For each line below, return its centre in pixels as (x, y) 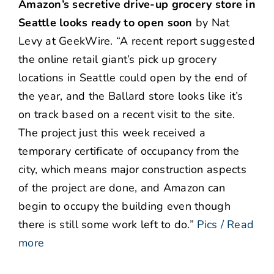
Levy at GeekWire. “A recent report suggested (137, 41)
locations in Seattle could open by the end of (133, 78)
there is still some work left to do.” (106, 225)
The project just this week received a (112, 133)
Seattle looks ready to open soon (106, 23)
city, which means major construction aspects (132, 170)
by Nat (211, 23)
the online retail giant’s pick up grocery (118, 60)
